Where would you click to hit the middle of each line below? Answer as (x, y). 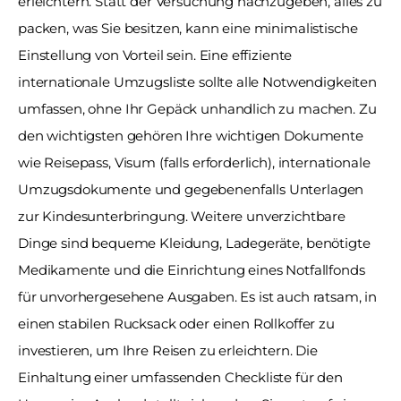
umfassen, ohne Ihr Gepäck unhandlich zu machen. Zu (197, 108)
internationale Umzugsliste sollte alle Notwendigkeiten (197, 81)
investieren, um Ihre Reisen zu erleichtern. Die (168, 350)
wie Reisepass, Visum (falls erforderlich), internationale (194, 162)
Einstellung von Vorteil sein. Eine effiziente (155, 55)
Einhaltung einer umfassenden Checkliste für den (180, 377)
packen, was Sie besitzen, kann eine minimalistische (188, 28)
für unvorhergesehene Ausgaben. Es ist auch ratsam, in (198, 296)
